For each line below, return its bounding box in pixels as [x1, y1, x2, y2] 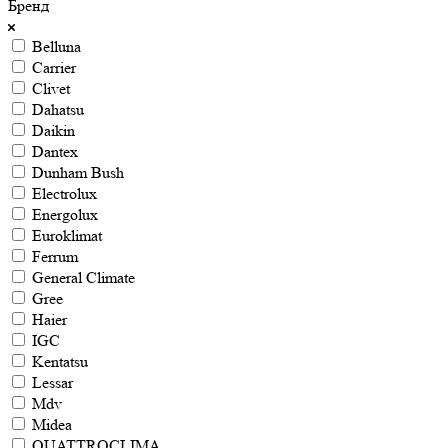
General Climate [32, 267, 135, 287]
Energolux [32, 204, 98, 224]
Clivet [32, 78, 70, 98]
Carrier [32, 57, 76, 77]
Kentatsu [32, 351, 88, 371]
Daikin [32, 120, 75, 140]
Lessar [32, 372, 73, 392]
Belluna [32, 36, 81, 56]
